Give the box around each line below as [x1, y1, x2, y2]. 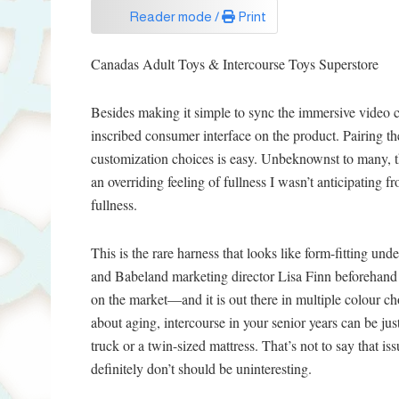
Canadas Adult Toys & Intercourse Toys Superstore [91, 54, 379, 74]
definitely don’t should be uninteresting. [91, 359, 312, 379]
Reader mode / [129, 8, 222, 24]
